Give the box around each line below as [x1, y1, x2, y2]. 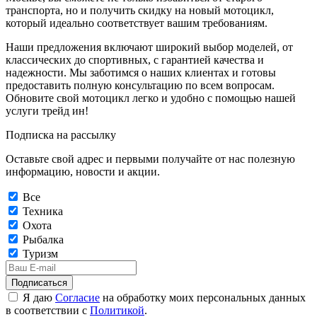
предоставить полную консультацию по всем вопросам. [6, 79, 275, 91]
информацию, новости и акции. [6, 165, 160, 178]
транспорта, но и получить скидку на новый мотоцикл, [6, 4, 274, 16]
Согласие [55, 291, 100, 304]
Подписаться [11, 277, 67, 288]
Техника [23, 204, 63, 217]
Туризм [23, 247, 58, 260]
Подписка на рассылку [6, 128, 116, 141]
